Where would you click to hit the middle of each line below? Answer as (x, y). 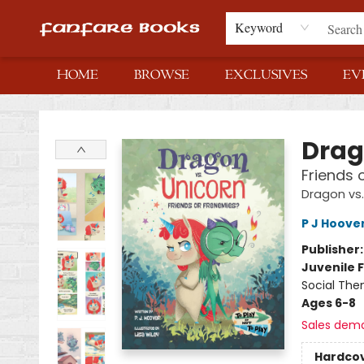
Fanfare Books (52, 110)
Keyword (259, 27)
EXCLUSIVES (266, 75)
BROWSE (162, 75)
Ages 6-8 (328, 303)
